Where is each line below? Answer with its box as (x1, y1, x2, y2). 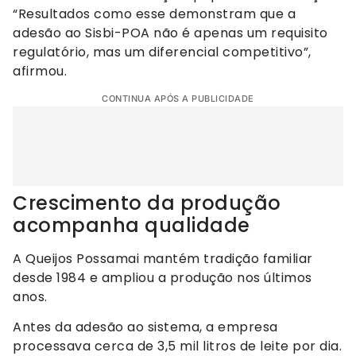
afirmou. (13, 62, 67, 81)
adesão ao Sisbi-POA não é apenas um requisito (13, 24, 328, 43)
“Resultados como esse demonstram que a (13, 5, 296, 24)
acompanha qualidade (13, 211, 250, 238)
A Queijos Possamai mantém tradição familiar (13, 249, 313, 268)
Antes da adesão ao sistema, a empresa (13, 318, 278, 336)
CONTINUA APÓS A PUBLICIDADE (102, 92, 254, 104)
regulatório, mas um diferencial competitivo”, (13, 43, 311, 62)
